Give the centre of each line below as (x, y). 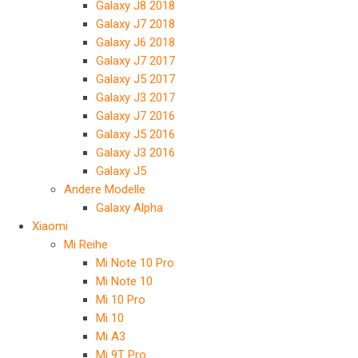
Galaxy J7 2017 (135, 61)
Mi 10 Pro (121, 300)
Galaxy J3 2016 (135, 153)
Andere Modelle (105, 189)
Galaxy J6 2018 (135, 42)
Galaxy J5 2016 (135, 134)
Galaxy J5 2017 (135, 79)
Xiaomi (50, 226)
